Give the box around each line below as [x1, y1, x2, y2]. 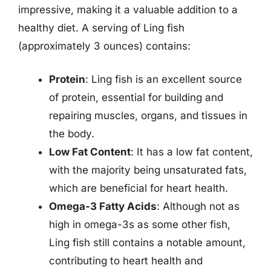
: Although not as [157, 200, 240, 212]
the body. [49, 128, 94, 140]
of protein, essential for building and [49, 91, 223, 103]
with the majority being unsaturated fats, [49, 164, 247, 176]
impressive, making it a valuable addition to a [18, 3, 238, 16]
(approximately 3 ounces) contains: [18, 39, 191, 52]
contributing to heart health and [49, 255, 203, 267]
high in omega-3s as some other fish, [49, 218, 230, 230]
